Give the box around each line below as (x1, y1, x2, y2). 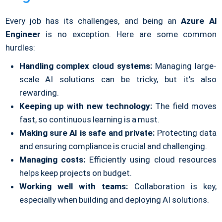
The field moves (152, 101, 217, 111)
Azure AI (181, 16, 217, 26)
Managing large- (152, 61, 217, 71)
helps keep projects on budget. (19, 168, 132, 178)
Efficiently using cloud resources (85, 155, 217, 165)
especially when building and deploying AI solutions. (19, 195, 210, 205)
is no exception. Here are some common (40, 29, 217, 40)
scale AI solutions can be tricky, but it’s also (19, 74, 217, 85)
